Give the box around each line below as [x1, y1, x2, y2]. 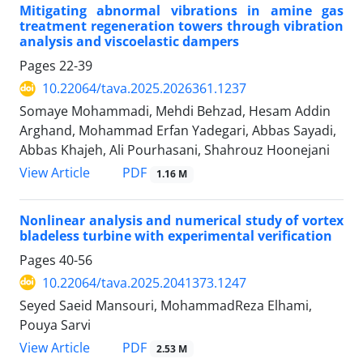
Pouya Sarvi [19, 315, 91, 334]
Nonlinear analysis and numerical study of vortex [19, 211, 344, 229]
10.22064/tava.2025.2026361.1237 [42, 79, 246, 98]
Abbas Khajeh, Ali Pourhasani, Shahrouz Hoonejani [19, 141, 330, 160]
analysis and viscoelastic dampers [19, 32, 239, 51]
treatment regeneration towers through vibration [19, 17, 344, 36]
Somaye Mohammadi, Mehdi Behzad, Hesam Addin [19, 102, 331, 121]
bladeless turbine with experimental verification [19, 226, 332, 245]
